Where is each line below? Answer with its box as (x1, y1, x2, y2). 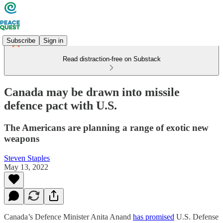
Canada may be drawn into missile (4, 85, 180, 99)
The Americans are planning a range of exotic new (4, 122, 209, 133)
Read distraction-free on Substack (62, 55, 161, 63)
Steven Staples (4, 153, 50, 162)
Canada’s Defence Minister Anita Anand (4, 212, 133, 221)
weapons (4, 133, 39, 144)
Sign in (43, 36, 63, 44)
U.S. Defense (174, 212, 219, 221)
